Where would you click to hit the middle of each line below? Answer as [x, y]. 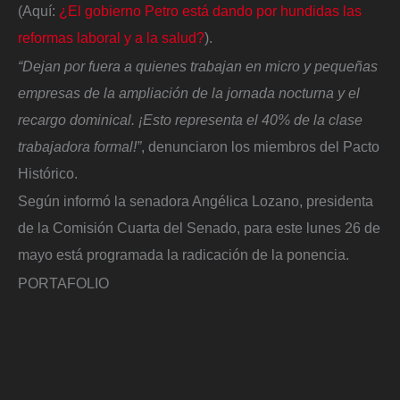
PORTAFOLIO [65, 283]
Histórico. [48, 173]
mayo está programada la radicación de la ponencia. [185, 255]
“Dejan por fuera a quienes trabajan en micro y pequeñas [198, 66]
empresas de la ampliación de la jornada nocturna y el [189, 92]
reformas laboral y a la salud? [111, 38]
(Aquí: [38, 11]
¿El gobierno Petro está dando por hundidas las [210, 11]
